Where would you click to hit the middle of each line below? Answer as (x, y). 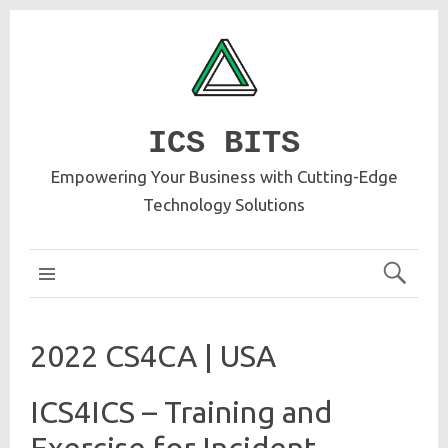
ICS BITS (224, 143)
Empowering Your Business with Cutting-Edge (224, 176)
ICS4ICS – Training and (181, 411)
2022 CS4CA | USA (153, 355)
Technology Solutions (224, 204)
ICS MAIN (93, 273)
